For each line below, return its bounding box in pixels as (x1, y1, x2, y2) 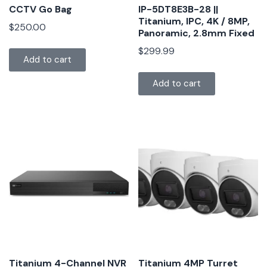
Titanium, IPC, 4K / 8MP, (138, 14, 250, 27)
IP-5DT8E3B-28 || (138, 2, 219, 15)
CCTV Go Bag (9, 2, 72, 15)
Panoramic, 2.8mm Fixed (138, 26, 255, 39)
